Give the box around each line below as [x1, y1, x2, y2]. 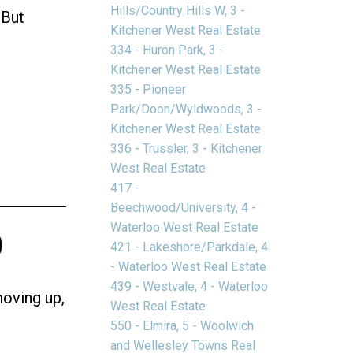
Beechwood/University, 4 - [110, 199, 257, 215]
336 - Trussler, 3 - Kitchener [110, 140, 263, 156]
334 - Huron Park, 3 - [110, 42, 225, 58]
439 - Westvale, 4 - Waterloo [110, 278, 269, 294]
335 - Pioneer [110, 81, 187, 97]
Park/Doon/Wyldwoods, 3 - [110, 101, 262, 117]
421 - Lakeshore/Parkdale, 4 [110, 239, 269, 255]
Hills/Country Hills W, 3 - [110, 2, 246, 18]
